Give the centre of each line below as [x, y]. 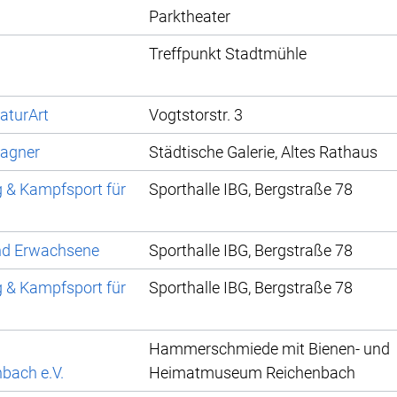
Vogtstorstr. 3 [196, 115]
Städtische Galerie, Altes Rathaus [263, 152]
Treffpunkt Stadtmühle [228, 54]
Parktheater [190, 17]
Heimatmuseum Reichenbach [252, 373]
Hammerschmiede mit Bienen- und [269, 349]
